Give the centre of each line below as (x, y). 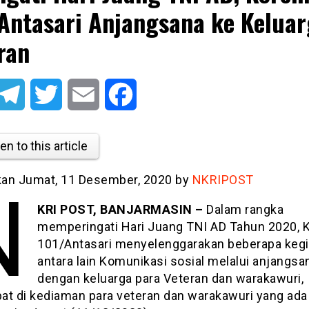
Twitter (79, 94)
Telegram (47, 94)
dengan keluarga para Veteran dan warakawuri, (171, 278)
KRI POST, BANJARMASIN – (122, 209)
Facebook (160, 94)
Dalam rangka (245, 209)
